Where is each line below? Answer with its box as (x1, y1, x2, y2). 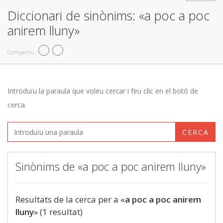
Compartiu (7, 48, 34, 56)
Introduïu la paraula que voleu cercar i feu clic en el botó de (7, 86, 198, 96)
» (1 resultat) (34, 206, 83, 218)
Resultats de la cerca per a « (15, 194, 125, 205)
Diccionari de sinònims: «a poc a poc (7, 7, 210, 24)
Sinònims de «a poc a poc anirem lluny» (15, 159, 206, 174)
